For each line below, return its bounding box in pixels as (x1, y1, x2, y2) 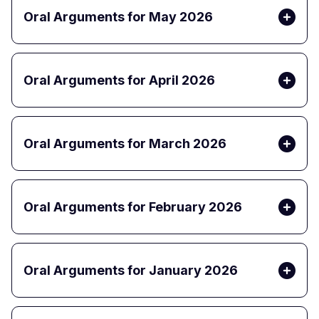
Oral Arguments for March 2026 (23, 136, 226, 152)
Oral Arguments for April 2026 (23, 73, 215, 88)
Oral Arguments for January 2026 (23, 263, 238, 278)
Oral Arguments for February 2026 (23, 199, 242, 215)
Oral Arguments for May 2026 (23, 9, 213, 25)
